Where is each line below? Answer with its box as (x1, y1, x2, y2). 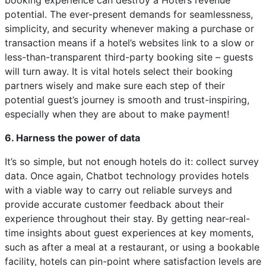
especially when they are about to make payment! (5, 108, 229, 120)
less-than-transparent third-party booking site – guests (5, 51, 253, 63)
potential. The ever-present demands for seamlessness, (5, 8, 253, 20)
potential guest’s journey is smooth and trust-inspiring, (5, 94, 249, 106)
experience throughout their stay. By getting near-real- (5, 213, 250, 224)
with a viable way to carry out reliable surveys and (5, 184, 232, 196)
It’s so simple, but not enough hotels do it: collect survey (5, 156, 259, 167)
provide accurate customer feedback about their (5, 198, 224, 210)
